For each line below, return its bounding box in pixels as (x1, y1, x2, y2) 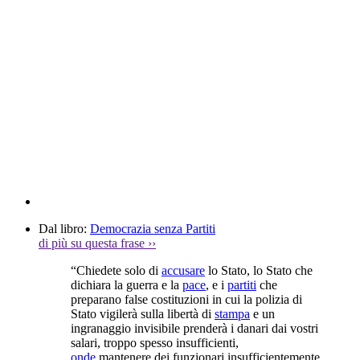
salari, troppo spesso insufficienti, (71, 335, 239, 350)
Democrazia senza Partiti (90, 221, 215, 235)
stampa (215, 306, 250, 321)
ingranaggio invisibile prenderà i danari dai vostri (71, 321, 318, 335)
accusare (162, 263, 205, 277)
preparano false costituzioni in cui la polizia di (71, 292, 302, 306)
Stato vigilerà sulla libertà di (71, 306, 215, 321)
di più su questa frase (39, 235, 148, 250)
